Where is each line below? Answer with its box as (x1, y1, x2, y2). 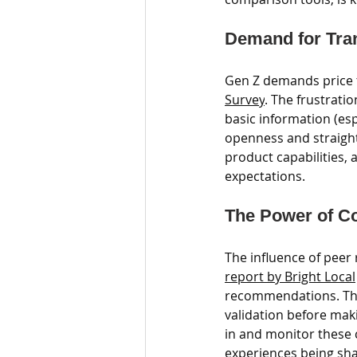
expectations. (225, 167, 305, 185)
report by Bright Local (225, 268, 355, 285)
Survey (225, 91, 265, 108)
